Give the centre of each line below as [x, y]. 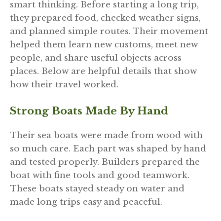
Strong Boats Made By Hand [89, 111]
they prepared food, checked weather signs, [105, 18]
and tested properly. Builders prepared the [105, 162]
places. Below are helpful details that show [103, 71]
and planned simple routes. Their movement [109, 31]
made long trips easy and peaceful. [86, 202]
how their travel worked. [64, 84]
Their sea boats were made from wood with [106, 136]
